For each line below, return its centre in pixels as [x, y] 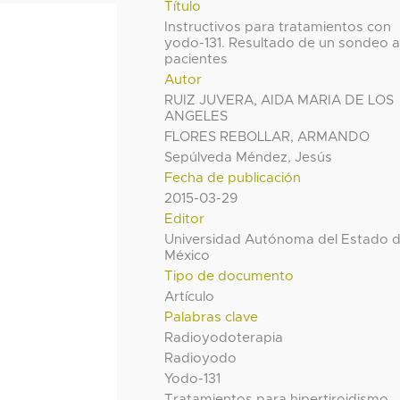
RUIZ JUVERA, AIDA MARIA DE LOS [279, 101]
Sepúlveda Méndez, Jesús [249, 158]
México [187, 256]
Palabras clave [212, 318]
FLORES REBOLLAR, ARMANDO [267, 137]
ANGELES [196, 117]
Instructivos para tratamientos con [278, 28]
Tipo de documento [229, 277]
